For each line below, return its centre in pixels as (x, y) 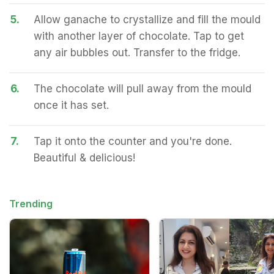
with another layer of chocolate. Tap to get (139, 36)
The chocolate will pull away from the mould (143, 89)
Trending (31, 204)
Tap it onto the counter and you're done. (133, 141)
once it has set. (71, 105)
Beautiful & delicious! (84, 158)
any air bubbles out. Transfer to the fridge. (137, 53)
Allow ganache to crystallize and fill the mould (147, 20)
